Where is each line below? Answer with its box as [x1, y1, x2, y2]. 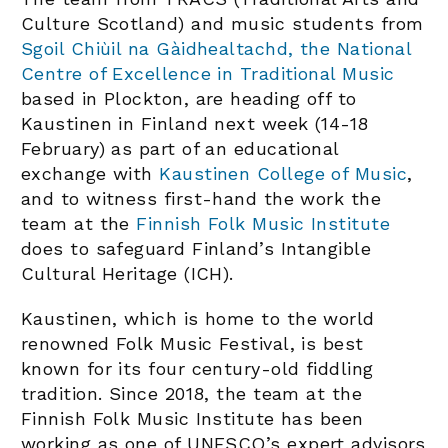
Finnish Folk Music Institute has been [21, 408, 364, 430]
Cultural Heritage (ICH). [21, 263, 234, 285]
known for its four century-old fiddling [21, 358, 374, 380]
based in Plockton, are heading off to [21, 88, 357, 110]
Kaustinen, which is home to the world [21, 308, 375, 330]
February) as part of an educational [21, 138, 339, 160]
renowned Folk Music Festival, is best [21, 333, 364, 355]
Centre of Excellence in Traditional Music [21, 63, 395, 85]
